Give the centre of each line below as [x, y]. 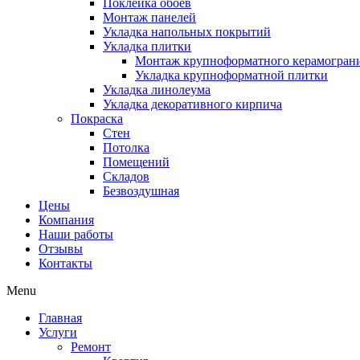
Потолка [126, 148]
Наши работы [76, 235]
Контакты [65, 264]
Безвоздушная [141, 191]
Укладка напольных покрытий [187, 32]
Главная [60, 318]
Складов [126, 177]
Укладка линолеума [157, 90]
